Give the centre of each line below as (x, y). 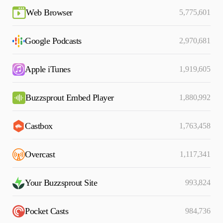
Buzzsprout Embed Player (70, 98)
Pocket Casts (47, 211)
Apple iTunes (48, 69)
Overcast (40, 154)
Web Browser (49, 12)
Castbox (39, 126)
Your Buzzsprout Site (61, 183)
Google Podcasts (53, 41)
